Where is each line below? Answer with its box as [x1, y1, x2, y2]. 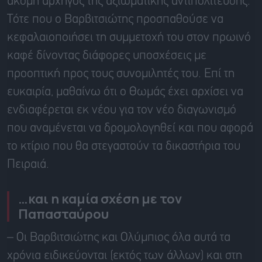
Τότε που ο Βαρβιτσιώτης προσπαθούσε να [7, 14, 223, 26]
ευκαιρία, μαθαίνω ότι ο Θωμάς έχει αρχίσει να [7, 87, 243, 98]
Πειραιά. [7, 159, 49, 171]
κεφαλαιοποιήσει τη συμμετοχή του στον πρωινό [7, 32, 251, 44]
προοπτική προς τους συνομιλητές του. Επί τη [7, 68, 235, 80]
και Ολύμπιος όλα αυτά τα [99, 232, 230, 244]
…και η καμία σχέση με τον [18, 190, 182, 208]
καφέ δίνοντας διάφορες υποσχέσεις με [7, 50, 206, 62]
